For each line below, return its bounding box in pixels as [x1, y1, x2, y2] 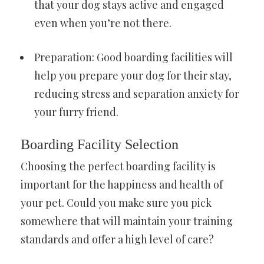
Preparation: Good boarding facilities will [34, 50, 233, 65]
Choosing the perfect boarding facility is [21, 159, 216, 174]
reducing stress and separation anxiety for [34, 87, 239, 101]
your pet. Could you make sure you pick [21, 196, 212, 210]
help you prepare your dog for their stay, [34, 68, 232, 83]
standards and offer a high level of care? [21, 232, 214, 247]
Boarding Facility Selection [21, 137, 179, 153]
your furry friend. [34, 105, 118, 120]
